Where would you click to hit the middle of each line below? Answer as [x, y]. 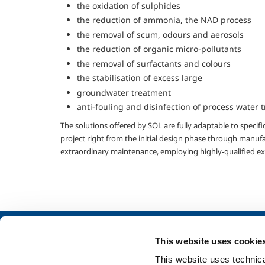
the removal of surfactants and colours [154, 63]
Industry [215, 232]
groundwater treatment [124, 92]
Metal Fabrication [230, 248]
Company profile [90, 248]
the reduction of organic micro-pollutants [159, 49]
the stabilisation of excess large [140, 78]
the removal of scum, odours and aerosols [160, 34]
